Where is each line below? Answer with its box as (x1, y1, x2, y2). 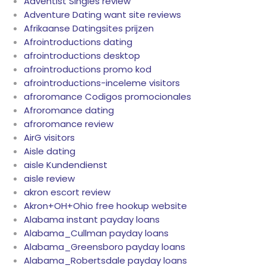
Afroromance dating (24, 104, 114, 117)
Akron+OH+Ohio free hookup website (24, 199, 187, 213)
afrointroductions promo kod (24, 63, 151, 76)
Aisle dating (24, 145, 75, 158)
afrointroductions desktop (24, 49, 140, 62)
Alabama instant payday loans (24, 213, 160, 226)
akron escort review (24, 186, 110, 199)
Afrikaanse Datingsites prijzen (24, 22, 154, 35)
